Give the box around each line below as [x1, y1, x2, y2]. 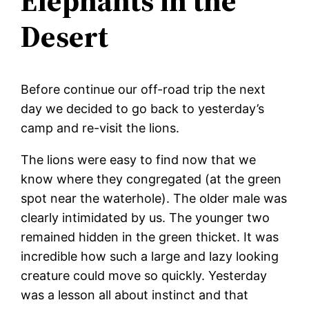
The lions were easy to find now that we [21, 152, 257, 167]
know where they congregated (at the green [21, 171, 282, 186]
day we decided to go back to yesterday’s [21, 101, 265, 116]
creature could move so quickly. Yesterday [21, 268, 268, 283]
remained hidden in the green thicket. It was [21, 229, 279, 244]
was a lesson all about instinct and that [21, 287, 249, 302]
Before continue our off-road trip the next [21, 81, 266, 97]
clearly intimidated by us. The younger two [21, 210, 270, 225]
